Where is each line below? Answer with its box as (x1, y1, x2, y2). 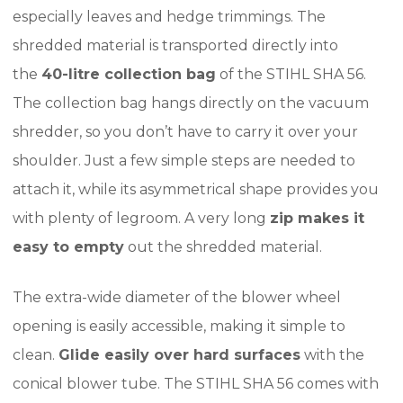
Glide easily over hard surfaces (58, 346, 300, 363)
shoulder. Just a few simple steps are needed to (13, 152, 355, 169)
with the (300, 346, 364, 363)
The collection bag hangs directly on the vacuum (13, 94, 369, 112)
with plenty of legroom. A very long (13, 210, 270, 227)
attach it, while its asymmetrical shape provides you (13, 181, 379, 198)
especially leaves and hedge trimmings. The (13, 8, 326, 25)
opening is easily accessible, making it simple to (13, 318, 345, 335)
